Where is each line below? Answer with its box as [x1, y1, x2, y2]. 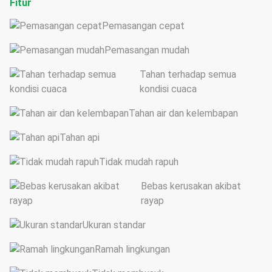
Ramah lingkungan [95, 243, 170, 255]
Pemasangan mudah [104, 44, 189, 56]
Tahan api [59, 132, 100, 143]
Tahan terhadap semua [140, 69, 237, 80]
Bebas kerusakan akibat [140, 180, 241, 192]
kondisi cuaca [140, 83, 197, 95]
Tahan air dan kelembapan [129, 107, 238, 119]
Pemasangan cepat [102, 20, 185, 32]
